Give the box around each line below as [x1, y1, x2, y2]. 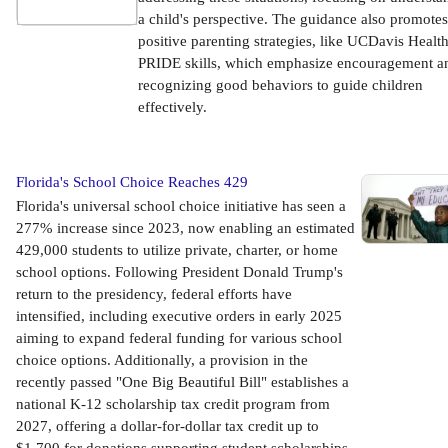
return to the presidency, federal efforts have [16, 286, 292, 302]
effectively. [138, 99, 207, 115]
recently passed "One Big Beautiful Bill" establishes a [16, 374, 349, 390]
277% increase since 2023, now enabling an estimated [16, 220, 355, 236]
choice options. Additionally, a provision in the [16, 352, 308, 368]
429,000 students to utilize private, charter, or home [16, 242, 338, 258]
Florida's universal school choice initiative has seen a [16, 198, 346, 214]
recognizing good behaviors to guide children [138, 77, 423, 93]
